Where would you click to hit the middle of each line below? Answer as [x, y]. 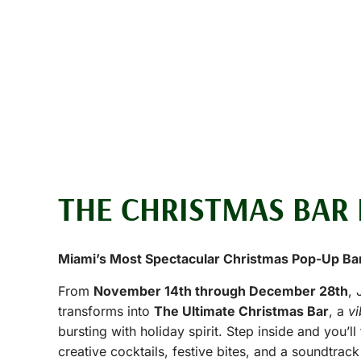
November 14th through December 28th [221, 291]
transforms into [106, 311]
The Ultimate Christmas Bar [241, 311]
